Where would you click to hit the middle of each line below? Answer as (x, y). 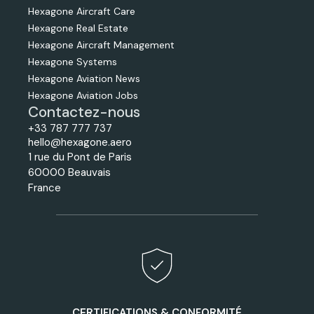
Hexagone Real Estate (78, 28)
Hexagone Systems (73, 61)
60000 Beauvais (69, 172)
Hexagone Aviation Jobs (83, 95)
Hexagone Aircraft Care (82, 11)
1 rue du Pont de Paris (80, 157)
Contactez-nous (84, 112)
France (45, 187)
